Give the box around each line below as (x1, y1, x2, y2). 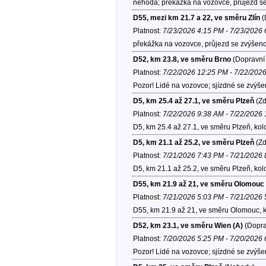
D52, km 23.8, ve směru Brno (132, 55, 231, 64)
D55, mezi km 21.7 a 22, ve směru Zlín (132, 14, 260, 23)
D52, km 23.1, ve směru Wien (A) (132, 221, 243, 230)
